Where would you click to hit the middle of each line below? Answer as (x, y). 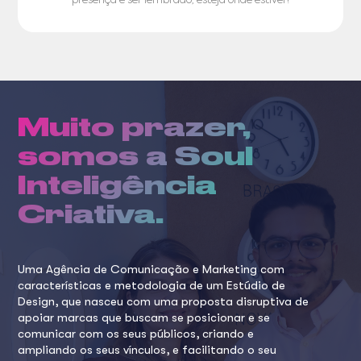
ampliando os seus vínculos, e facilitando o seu (147, 350)
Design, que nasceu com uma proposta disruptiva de (164, 301)
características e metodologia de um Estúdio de (152, 285)
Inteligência (118, 185)
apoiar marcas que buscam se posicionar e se (144, 317)
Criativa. (91, 214)
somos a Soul (136, 156)
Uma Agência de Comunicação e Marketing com (151, 269)
